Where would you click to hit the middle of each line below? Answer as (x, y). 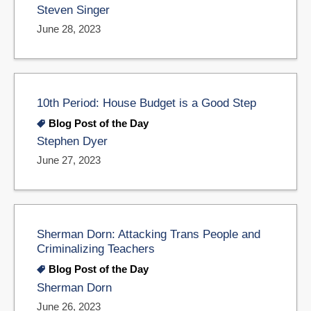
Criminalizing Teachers (96, 249)
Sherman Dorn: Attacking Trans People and (149, 234)
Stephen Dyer (72, 142)
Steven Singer (73, 10)
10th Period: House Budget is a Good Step (146, 102)
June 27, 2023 (69, 160)
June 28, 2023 (69, 28)
